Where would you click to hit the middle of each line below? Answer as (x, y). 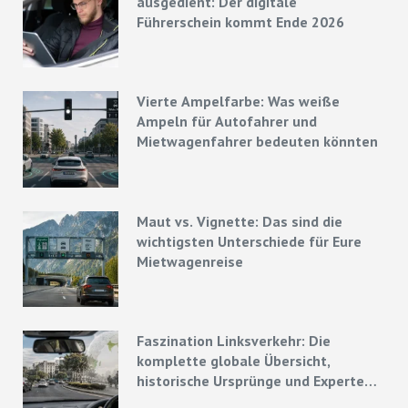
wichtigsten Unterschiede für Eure (250, 241)
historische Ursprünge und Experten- (258, 381)
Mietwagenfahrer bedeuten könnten (258, 142)
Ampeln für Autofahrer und (227, 122)
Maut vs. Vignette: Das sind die (240, 221)
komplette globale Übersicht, (234, 361)
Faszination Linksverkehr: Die (234, 341)
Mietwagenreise (190, 261)
